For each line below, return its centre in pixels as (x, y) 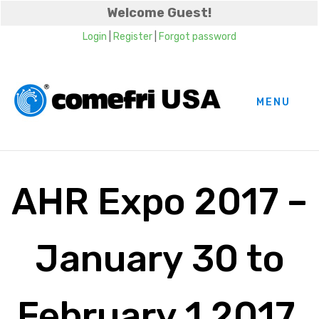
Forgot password (197, 37)
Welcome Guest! (159, 13)
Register (132, 37)
